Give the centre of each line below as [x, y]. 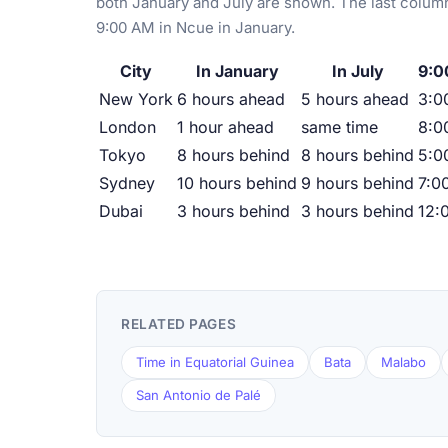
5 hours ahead [355, 99]
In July [357, 71]
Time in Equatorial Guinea [215, 362]
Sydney [127, 183]
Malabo [403, 362]
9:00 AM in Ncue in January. [195, 28]
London [127, 127]
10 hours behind [237, 183]
